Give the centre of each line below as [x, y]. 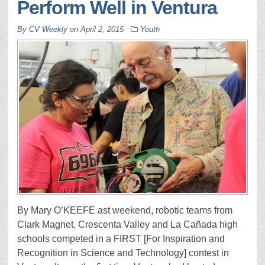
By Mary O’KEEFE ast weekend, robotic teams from [125, 210]
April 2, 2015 [102, 29]
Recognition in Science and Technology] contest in [123, 253]
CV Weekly [48, 29]
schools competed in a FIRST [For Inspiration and [121, 239]
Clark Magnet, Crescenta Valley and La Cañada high [127, 224]
